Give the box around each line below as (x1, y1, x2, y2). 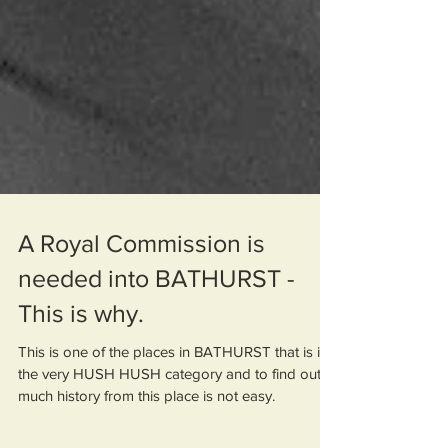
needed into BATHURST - (18, 372, 295, 400)
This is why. (18, 407, 144, 435)
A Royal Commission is (18, 337, 265, 365)
